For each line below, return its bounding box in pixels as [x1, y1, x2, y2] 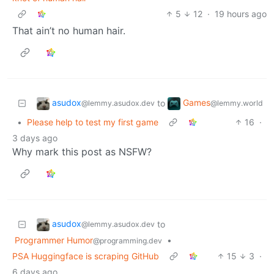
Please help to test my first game [27, 117, 158, 128]
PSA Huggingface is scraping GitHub [12, 251, 159, 262]
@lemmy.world [210, 98, 263, 108]
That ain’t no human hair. [12, 24, 125, 37]
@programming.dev [93, 236, 162, 246]
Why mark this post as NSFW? [12, 146, 152, 158]
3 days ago [12, 133, 57, 144]
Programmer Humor [15, 235, 93, 246]
